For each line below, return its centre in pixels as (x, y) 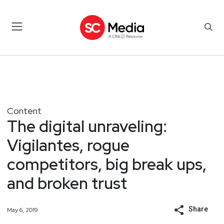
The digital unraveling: (87, 126)
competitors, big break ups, (107, 164)
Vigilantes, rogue (68, 145)
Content (24, 110)
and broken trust (67, 183)
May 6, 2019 (22, 210)
